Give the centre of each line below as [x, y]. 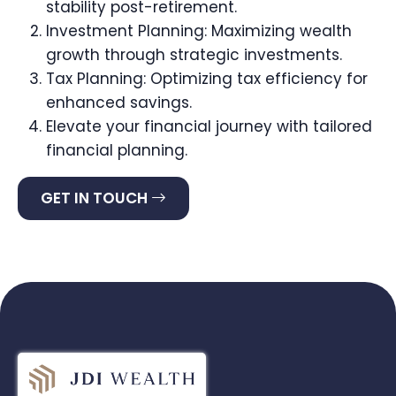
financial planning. [117, 150]
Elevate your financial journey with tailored [209, 126]
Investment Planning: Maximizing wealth [199, 31]
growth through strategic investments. [194, 55]
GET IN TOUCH [96, 198]
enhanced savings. [119, 103]
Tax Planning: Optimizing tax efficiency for [207, 79]
